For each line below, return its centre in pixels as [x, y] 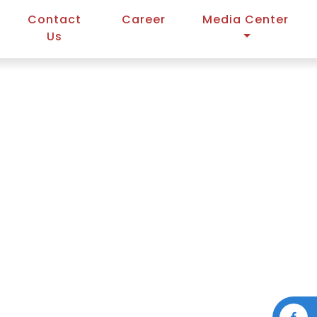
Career [143, 19]
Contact [55, 19]
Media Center [245, 19]
